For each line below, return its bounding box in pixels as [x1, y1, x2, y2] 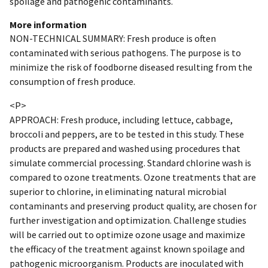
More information [10, 18, 87, 31]
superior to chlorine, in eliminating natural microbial [10, 185, 227, 197]
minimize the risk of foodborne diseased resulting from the [10, 60, 252, 73]
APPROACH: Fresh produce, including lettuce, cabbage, [10, 113, 233, 126]
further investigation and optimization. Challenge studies [10, 214, 246, 226]
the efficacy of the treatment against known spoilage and [10, 242, 245, 255]
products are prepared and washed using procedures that [10, 142, 240, 154]
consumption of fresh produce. [10, 75, 135, 87]
